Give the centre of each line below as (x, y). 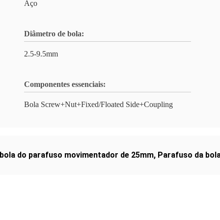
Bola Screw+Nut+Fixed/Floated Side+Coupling (98, 104)
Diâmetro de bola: (54, 34)
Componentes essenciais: (65, 84)
